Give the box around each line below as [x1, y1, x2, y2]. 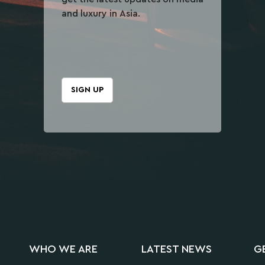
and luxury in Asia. [62, 9, 140, 19]
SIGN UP [71, 86, 104, 95]
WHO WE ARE [29, 243, 98, 254]
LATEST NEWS [141, 243, 212, 254]
